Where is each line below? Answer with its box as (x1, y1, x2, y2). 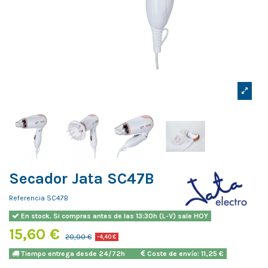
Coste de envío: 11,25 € (145, 249, 224, 258)
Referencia (9, 193, 45, 202)
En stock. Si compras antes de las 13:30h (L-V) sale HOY (19, 211, 208, 220)
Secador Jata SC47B (9, 169, 154, 188)
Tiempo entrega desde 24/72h (19, 249, 141, 258)
